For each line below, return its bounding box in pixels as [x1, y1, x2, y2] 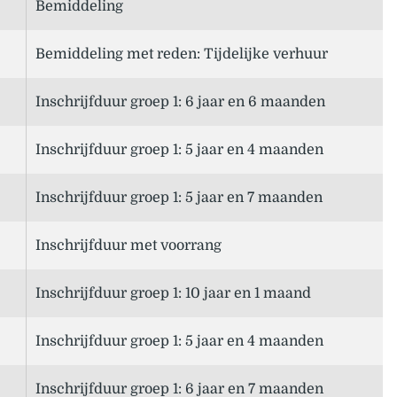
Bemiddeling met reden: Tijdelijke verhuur [35, 46, 328, 63]
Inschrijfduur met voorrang [35, 237, 222, 254]
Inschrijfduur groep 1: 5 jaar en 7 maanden [35, 190, 323, 206]
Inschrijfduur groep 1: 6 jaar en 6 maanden [35, 94, 325, 111]
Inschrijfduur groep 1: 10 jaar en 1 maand [35, 285, 311, 302]
